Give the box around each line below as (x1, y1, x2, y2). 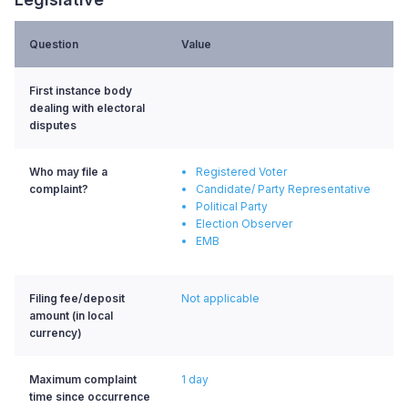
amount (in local (29, 308, 113, 322)
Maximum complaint (29, 372, 137, 386)
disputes (29, 117, 76, 132)
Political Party (196, 199, 268, 213)
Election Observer (196, 216, 292, 230)
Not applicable (181, 291, 260, 305)
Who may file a (29, 164, 107, 178)
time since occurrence (29, 389, 150, 403)
